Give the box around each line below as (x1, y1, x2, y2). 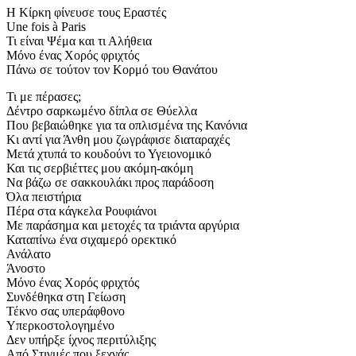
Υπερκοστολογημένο (6, 319, 114, 333)
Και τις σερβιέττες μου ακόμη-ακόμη (6, 161, 193, 176)
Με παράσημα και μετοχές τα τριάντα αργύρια (6, 219, 239, 233)
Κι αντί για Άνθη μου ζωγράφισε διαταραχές (6, 133, 230, 147)
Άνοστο (6, 261, 45, 276)
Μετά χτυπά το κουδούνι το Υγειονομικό (6, 147, 211, 161)
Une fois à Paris (6, 20, 86, 34)
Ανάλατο (6, 247, 51, 261)
